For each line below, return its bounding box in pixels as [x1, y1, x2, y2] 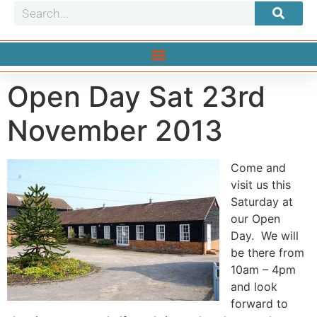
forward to [231, 296, 288, 311]
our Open [231, 212, 280, 226]
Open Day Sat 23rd [7, 79, 265, 114]
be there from [231, 246, 304, 260]
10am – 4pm [231, 263, 296, 277]
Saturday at [231, 195, 293, 209]
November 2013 [7, 113, 223, 148]
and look [231, 279, 277, 294]
